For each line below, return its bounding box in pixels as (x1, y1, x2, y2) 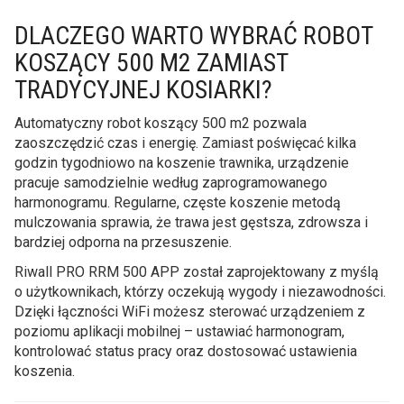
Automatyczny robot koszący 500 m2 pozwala (14, 114, 307, 132)
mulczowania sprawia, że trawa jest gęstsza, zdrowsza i (14, 213, 368, 231)
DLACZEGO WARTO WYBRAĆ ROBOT (14, 20, 372, 50)
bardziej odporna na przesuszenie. (14, 233, 232, 251)
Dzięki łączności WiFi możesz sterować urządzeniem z (14, 302, 365, 320)
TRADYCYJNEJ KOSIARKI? (14, 74, 272, 105)
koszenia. (14, 362, 75, 380)
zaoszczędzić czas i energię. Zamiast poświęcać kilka (14, 133, 356, 151)
